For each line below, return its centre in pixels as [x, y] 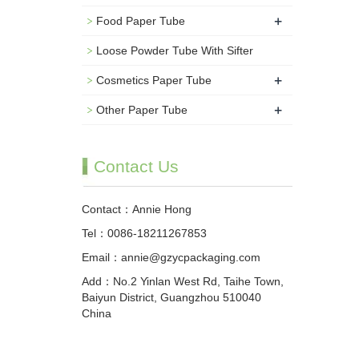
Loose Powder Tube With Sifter [175, 50]
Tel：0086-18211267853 [144, 233]
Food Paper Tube [141, 21]
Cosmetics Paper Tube [154, 80]
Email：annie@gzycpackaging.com [171, 257]
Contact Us [136, 166]
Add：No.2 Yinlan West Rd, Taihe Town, [183, 281]
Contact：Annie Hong [137, 209]
